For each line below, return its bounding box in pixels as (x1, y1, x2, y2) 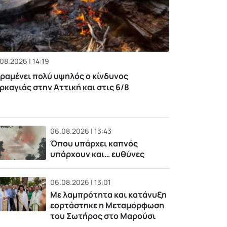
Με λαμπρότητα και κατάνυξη (50, 189, 167, 201)
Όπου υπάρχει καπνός (50, 138, 138, 149)
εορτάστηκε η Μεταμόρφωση (50, 200, 165, 211)
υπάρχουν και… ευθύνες (50, 148, 145, 160)
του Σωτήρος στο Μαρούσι (50, 210, 156, 222)
